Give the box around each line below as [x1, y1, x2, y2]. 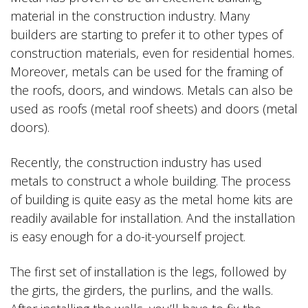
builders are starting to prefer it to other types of [10, 25, 283, 43]
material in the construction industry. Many [10, 7, 250, 24]
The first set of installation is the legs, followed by [10, 263, 286, 280]
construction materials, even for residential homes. [10, 44, 294, 61]
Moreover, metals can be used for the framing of [10, 63, 283, 80]
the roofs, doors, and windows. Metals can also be [10, 81, 293, 98]
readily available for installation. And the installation [10, 209, 295, 226]
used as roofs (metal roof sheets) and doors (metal [10, 100, 298, 117]
